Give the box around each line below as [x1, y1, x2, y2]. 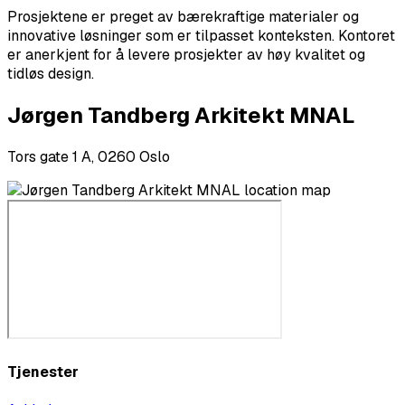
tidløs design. [7, 63, 94, 83]
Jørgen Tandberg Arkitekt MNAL [7, 100, 354, 129]
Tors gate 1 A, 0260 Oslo [7, 146, 170, 166]
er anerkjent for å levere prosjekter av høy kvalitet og [7, 44, 365, 64]
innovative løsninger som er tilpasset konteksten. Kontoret [7, 25, 395, 45]
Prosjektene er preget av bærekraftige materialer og [7, 6, 359, 26]
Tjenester [7, 362, 79, 381]
